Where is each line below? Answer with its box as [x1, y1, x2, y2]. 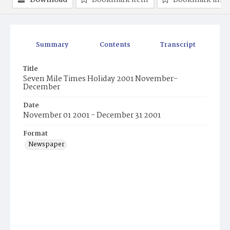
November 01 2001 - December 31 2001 [23, 109, 161, 122]
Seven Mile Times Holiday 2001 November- [23, 73, 178, 86]
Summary [36, 40, 69, 51]
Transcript [160, 40, 196, 51]
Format [23, 128, 48, 140]
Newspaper [28, 139, 65, 150]
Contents [100, 40, 131, 51]
